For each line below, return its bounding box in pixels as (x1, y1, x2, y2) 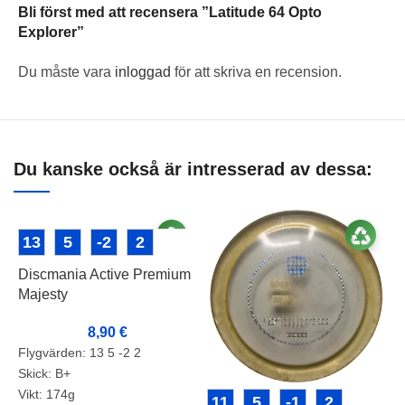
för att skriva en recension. (171, 64, 342, 80)
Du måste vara (18, 64, 115, 80)
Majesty (18, 287, 68, 303)
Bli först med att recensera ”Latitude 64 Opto (18, 5, 322, 21)
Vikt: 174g (18, 387, 75, 402)
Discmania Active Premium (18, 267, 191, 283)
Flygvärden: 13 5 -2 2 (18, 345, 141, 361)
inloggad (115, 64, 171, 80)
